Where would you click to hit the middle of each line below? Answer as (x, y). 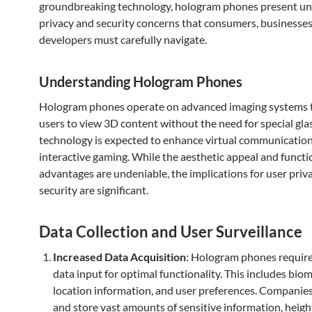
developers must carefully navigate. (123, 39)
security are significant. (94, 190)
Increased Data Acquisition (119, 257)
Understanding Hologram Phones (141, 81)
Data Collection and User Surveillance (171, 232)
